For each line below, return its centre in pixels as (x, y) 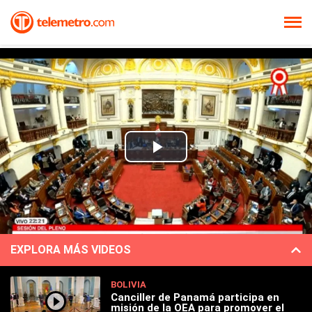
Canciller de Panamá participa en (195, 297)
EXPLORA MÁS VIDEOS (71, 250)
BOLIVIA (129, 284)
